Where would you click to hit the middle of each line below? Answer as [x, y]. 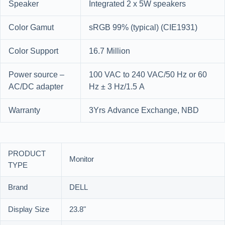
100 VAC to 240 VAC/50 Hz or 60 [148, 75]
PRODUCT [27, 154]
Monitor [82, 160]
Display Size [29, 210]
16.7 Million [109, 51]
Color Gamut [31, 28]
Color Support [33, 51]
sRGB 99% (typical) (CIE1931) [143, 28]
